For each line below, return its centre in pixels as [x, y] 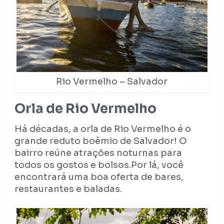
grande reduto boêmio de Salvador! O [100, 141]
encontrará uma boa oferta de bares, [99, 177]
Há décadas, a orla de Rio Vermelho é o [102, 129]
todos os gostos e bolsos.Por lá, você [99, 165]
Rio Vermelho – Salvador [112, 82]
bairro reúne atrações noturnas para [98, 153]
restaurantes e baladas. [68, 189]
